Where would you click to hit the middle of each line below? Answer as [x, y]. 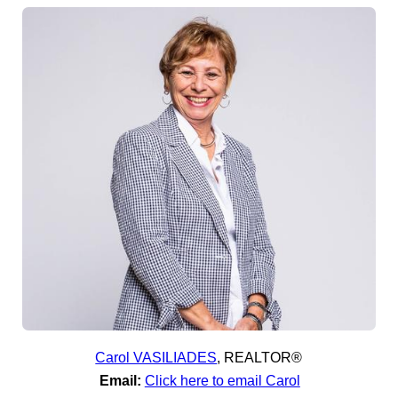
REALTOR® [263, 357]
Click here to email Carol [222, 380]
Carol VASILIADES [156, 357]
